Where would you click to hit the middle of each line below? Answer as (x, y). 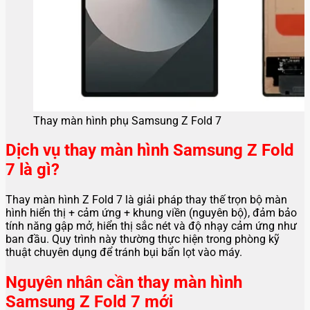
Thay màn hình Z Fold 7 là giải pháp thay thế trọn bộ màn (146, 200)
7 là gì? (33, 170)
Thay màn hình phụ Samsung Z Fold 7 (127, 120)
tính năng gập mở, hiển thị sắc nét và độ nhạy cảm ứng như (151, 226)
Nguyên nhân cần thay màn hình (124, 283)
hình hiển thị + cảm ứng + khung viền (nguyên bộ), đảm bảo (151, 213)
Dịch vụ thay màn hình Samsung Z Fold (150, 151)
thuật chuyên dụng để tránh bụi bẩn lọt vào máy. (124, 253)
